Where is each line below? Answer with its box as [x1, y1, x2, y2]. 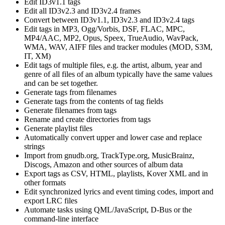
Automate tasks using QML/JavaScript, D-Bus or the [24, 205, 192, 214]
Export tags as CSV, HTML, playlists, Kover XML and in [24, 169, 208, 178]
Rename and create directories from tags [24, 115, 151, 124]
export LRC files [24, 196, 77, 205]
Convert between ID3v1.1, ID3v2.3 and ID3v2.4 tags [24, 15, 194, 24]
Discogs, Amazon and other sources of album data [24, 160, 183, 169]
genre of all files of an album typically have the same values [24, 69, 212, 78]
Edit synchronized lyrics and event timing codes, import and [24, 187, 213, 196]
